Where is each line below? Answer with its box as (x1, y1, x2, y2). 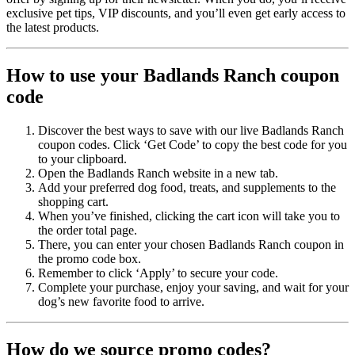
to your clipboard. (38, 152, 127, 166)
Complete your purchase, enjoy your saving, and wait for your (38, 281, 349, 295)
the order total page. (38, 223, 137, 238)
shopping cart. (38, 195, 109, 209)
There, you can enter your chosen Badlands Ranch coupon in (38, 238, 344, 252)
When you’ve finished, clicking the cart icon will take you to (38, 209, 340, 223)
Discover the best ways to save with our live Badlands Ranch (38, 124, 344, 138)
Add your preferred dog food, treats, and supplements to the (38, 181, 336, 195)
